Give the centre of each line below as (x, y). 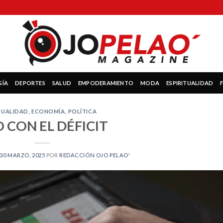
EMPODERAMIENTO (106, 83)
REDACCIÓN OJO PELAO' (95, 155)
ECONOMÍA (48, 111)
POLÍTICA (82, 111)
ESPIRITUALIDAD (190, 83)
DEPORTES (30, 83)
